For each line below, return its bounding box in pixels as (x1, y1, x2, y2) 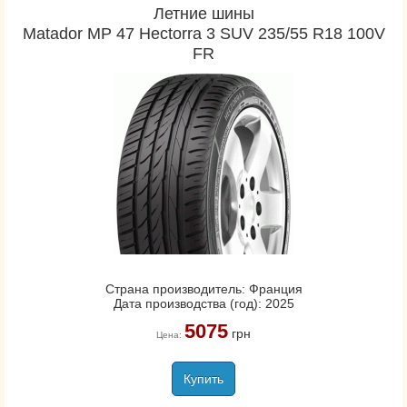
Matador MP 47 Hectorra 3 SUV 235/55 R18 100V (22, 25, 385, 43)
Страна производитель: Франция (104, 282, 303, 296)
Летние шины (153, 5, 254, 23)
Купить (184, 372, 223, 386)
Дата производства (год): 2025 (113, 296, 294, 311)
